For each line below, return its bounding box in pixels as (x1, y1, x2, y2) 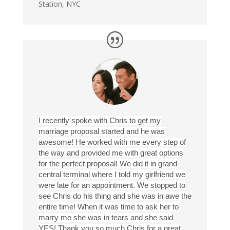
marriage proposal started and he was (38, 126, 165, 136)
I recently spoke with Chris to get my (38, 116, 161, 125)
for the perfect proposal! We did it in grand (38, 159, 177, 168)
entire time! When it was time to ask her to (38, 202, 179, 211)
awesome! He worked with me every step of (38, 137, 186, 146)
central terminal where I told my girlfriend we (38, 169, 185, 179)
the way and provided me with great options (38, 148, 183, 157)
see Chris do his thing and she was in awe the (38, 191, 191, 200)
